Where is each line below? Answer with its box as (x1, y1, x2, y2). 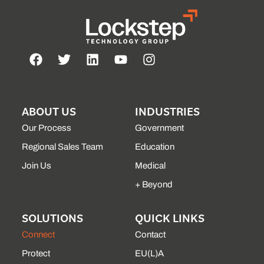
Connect (22, 230, 55, 240)
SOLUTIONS (22, 210, 84, 226)
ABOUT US (22, 104, 77, 120)
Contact (134, 230, 166, 240)
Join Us (22, 161, 52, 171)
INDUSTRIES (134, 104, 200, 120)
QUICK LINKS (134, 210, 204, 226)
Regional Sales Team (22, 142, 104, 152)
